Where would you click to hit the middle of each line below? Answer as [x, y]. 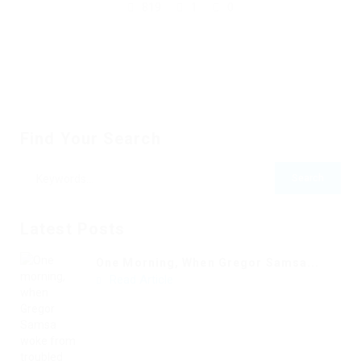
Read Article [140, 280]
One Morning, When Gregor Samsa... [208, 263]
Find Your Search [91, 139]
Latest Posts [73, 229]
